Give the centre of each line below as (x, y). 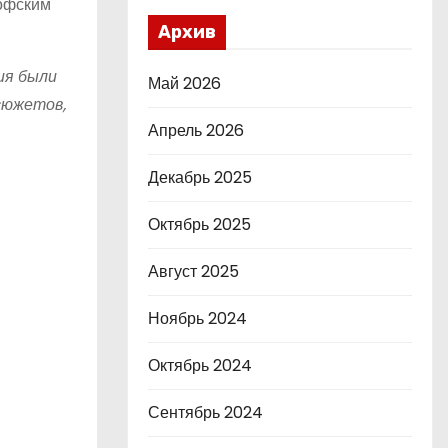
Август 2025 (193, 271)
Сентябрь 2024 (205, 412)
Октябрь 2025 (199, 224)
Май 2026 (184, 83)
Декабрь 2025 (200, 177)
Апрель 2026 (196, 130)
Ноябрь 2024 (197, 318)
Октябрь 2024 (200, 365)
